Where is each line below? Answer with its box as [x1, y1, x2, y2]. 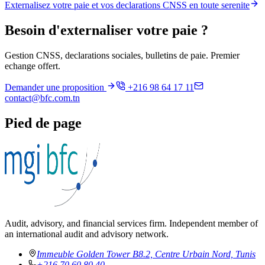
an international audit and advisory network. [5, 229, 169, 240]
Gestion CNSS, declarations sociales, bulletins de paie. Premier [5, 50, 240, 61]
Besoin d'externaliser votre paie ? [5, 22, 208, 38]
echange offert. [5, 61, 60, 72]
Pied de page [5, 115, 82, 131]
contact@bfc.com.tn [5, 93, 80, 104]
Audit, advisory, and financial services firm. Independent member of [5, 218, 258, 229]
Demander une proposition [5, 82, 106, 93]
